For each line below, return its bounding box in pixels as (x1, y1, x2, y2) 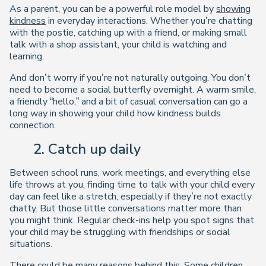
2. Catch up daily (33, 139, 141, 159)
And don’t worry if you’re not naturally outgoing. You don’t (9, 71, 251, 84)
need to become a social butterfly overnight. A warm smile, (9, 83, 256, 96)
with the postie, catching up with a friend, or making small (9, 26, 247, 39)
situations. (9, 237, 52, 251)
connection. (9, 118, 56, 132)
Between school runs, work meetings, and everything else (9, 166, 251, 179)
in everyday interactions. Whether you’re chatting (46, 14, 252, 27)
